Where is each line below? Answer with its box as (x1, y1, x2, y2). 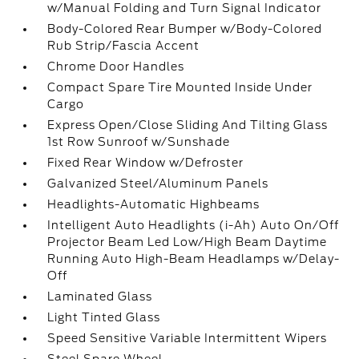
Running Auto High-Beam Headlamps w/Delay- (47, 252, 341, 265)
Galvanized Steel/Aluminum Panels (47, 177, 269, 190)
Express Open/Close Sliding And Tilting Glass (47, 119, 329, 131)
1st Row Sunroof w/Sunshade (47, 135, 231, 148)
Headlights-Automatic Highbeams (47, 198, 260, 211)
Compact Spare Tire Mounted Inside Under (47, 81, 313, 94)
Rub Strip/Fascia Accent (47, 39, 200, 52)
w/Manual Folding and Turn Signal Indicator (47, 2, 322, 14)
